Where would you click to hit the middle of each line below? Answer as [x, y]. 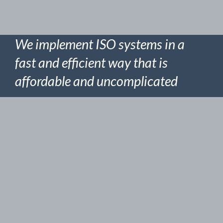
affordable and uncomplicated [96, 81]
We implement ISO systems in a [100, 44]
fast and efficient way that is [91, 62]
